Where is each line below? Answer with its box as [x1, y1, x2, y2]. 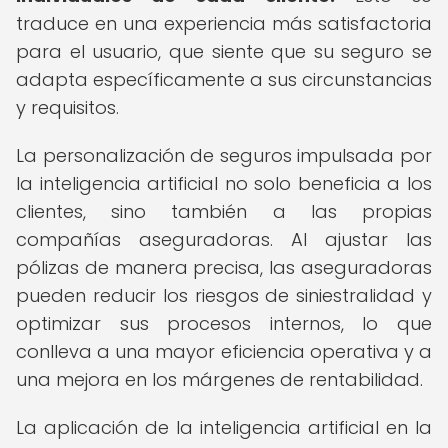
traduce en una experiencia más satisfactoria [16, 11, 432, 36]
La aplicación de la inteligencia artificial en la [16, 415, 432, 440]
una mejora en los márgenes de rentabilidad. [16, 367, 423, 392]
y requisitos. [16, 95, 119, 120]
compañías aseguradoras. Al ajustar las [16, 227, 432, 252]
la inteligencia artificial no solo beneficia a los [16, 171, 432, 196]
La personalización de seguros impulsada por [16, 143, 432, 168]
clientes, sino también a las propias [16, 199, 432, 224]
